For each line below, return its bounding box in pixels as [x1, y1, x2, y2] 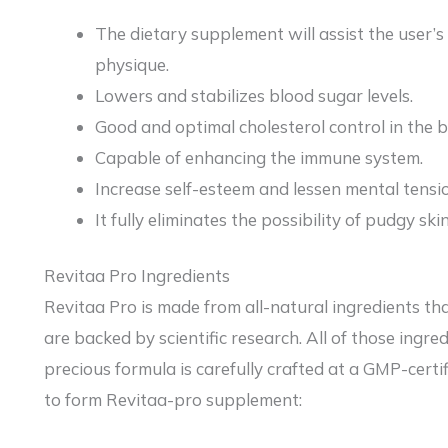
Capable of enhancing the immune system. [95, 146, 423, 168]
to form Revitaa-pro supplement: [44, 389, 302, 411]
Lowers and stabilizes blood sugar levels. [95, 84, 413, 106]
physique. [95, 53, 169, 75]
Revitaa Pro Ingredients [44, 265, 230, 287]
